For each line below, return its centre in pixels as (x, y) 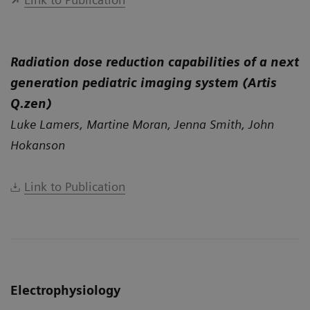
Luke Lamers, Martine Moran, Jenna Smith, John (142, 124)
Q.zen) (31, 103)
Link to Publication (74, 186)
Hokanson (38, 145)
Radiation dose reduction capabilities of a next (155, 62)
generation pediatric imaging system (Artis (144, 82)
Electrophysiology (65, 290)
